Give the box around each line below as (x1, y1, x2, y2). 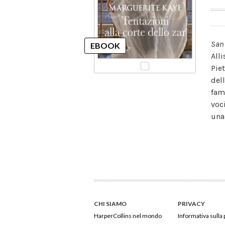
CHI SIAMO (94, 200, 127, 208)
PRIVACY (177, 200, 205, 208)
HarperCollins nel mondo (94, 212, 162, 220)
